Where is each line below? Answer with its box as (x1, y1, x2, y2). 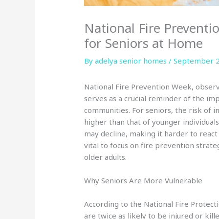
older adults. (84, 152, 129, 162)
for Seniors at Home (84, 34, 203, 52)
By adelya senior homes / (84, 56, 174, 66)
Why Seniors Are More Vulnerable (84, 175, 203, 186)
